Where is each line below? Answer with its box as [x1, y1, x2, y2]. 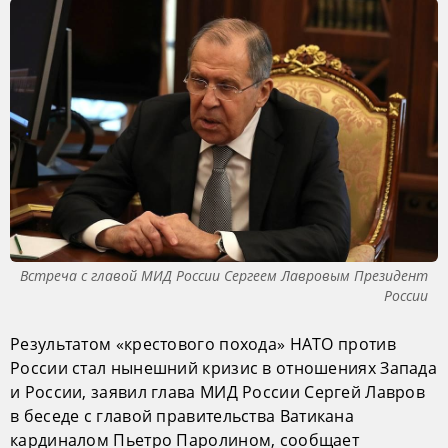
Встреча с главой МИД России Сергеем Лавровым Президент [20, 266, 428, 286]
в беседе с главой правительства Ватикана [10, 405, 354, 428]
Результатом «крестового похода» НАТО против [10, 333, 396, 356]
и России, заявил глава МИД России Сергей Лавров [10, 381, 426, 404]
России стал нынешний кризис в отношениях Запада [10, 357, 438, 380]
